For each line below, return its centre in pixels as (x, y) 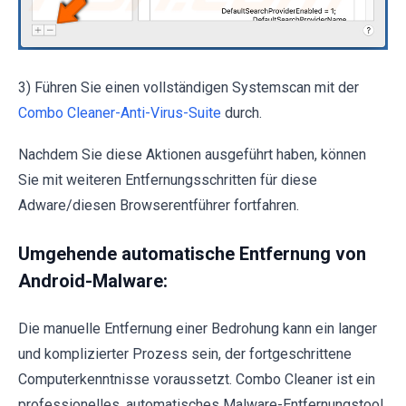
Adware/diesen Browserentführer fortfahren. (159, 206)
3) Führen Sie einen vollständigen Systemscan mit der (188, 88)
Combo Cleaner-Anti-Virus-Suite (120, 113)
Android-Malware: (93, 281)
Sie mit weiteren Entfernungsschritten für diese (168, 180)
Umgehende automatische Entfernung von (192, 254)
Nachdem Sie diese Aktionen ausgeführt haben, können (192, 155)
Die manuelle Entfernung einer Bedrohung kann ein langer (198, 329)
